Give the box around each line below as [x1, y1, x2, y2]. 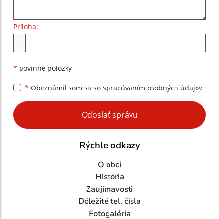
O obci [98, 159, 121, 170]
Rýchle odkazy [79, 139, 140, 151]
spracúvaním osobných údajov [103, 83, 202, 92]
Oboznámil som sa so [29, 83, 103, 92]
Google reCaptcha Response [13, 101, 117, 112]
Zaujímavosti [86, 184, 133, 195]
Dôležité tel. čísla [78, 196, 141, 207]
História [95, 172, 124, 182]
